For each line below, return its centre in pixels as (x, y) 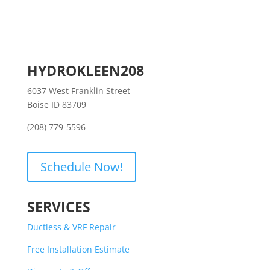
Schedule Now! (81, 166)
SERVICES (58, 206)
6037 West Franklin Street (78, 90)
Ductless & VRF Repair (71, 227)
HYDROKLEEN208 (85, 70)
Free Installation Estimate (78, 249)
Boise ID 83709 (56, 104)
